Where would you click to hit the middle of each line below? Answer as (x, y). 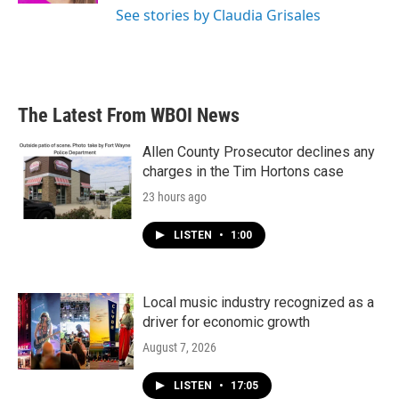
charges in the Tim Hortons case (243, 171)
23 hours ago (175, 197)
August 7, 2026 (179, 347)
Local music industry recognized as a (258, 302)
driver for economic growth (226, 322)
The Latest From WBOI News (129, 115)
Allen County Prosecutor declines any (259, 152)
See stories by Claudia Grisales (218, 15)
